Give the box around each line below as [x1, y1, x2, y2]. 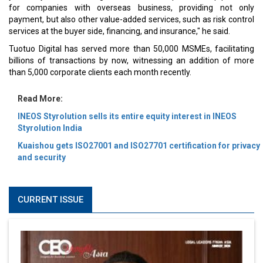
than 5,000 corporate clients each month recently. [9, 68, 191, 77]
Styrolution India [18, 123, 82, 133]
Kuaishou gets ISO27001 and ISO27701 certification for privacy [18, 141, 260, 150]
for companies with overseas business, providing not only [9, 3, 254, 12]
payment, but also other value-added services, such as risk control [9, 15, 254, 24]
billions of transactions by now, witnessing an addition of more [9, 56, 254, 65]
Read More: [18, 94, 63, 103]
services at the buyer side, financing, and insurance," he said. [9, 26, 230, 36]
